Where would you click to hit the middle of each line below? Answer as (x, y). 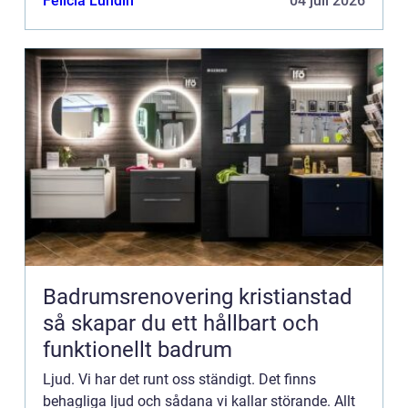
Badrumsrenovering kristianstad (198, 297)
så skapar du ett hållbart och (181, 324)
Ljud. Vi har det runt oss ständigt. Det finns (179, 380)
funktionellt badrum (138, 350)
